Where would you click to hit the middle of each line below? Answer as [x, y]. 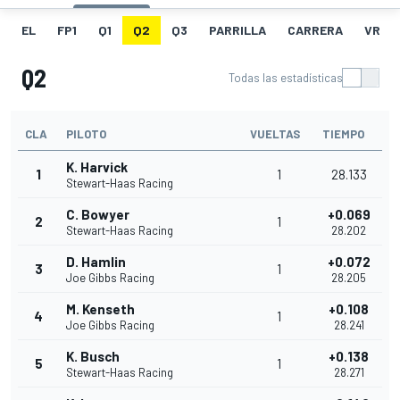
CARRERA [315, 30]
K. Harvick [97, 167]
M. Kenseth [100, 309]
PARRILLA [237, 30]
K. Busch [93, 357]
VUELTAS [275, 134]
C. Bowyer [98, 215]
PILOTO [86, 134]
